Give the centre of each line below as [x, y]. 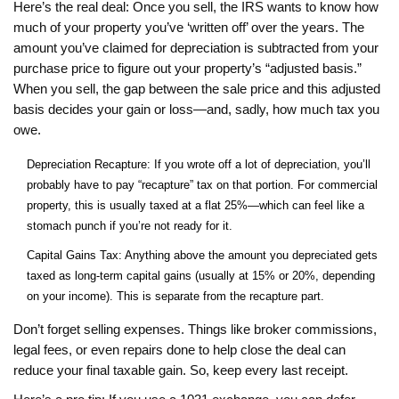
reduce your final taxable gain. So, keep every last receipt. [181, 371]
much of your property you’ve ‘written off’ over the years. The [189, 28]
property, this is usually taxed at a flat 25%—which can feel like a [195, 206]
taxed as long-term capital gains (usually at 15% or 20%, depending [201, 276]
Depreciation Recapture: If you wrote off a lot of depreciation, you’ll [199, 165]
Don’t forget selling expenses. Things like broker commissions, [195, 330]
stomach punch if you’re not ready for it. [130, 226]
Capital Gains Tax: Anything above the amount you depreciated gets [202, 256]
